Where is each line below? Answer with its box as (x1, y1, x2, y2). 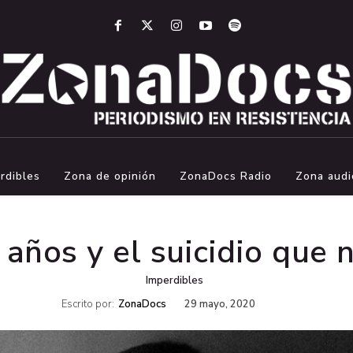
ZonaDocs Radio (179, 168, 272, 184)
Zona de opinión (63, 168, 156, 184)
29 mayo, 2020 (184, 297, 255, 312)
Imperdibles (146, 273, 203, 288)
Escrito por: (61, 297, 114, 312)
